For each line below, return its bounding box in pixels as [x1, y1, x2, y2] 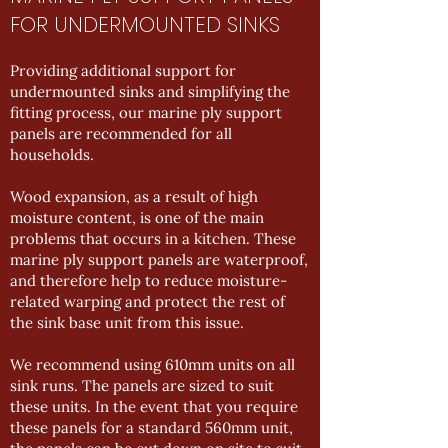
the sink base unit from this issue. [10, 313, 244, 332]
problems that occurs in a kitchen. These [10, 229, 296, 248]
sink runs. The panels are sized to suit [10, 376, 274, 395]
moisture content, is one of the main [10, 208, 264, 227]
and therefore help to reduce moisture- [10, 271, 287, 290]
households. [10, 145, 98, 164]
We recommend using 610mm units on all [10, 355, 295, 374]
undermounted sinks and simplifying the [10, 82, 290, 101]
